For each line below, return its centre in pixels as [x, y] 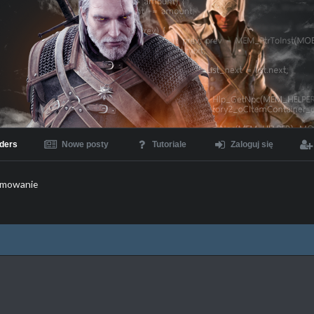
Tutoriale [170, 144]
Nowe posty [85, 144]
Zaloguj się [252, 144]
